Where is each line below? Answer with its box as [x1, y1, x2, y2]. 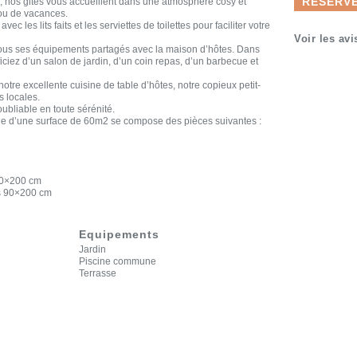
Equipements [78, 228, 159, 241]
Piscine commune [78, 256, 156, 267]
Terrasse [78, 268, 116, 279]
